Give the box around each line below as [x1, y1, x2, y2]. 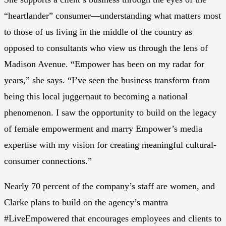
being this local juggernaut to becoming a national [4, 91, 188, 102]
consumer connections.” [4, 156, 92, 166]
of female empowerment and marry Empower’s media [4, 124, 202, 134]
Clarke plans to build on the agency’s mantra [4, 197, 168, 208]
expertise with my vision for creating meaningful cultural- [4, 140, 216, 150]
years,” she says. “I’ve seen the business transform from [4, 75, 210, 86]
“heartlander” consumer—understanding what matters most [4, 11, 221, 21]
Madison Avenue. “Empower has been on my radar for [4, 59, 204, 70]
